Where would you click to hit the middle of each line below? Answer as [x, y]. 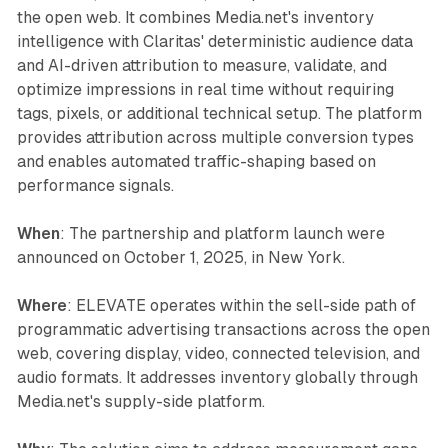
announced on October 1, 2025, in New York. [180, 258]
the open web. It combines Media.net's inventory [195, 18]
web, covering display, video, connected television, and [218, 354]
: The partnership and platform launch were [222, 234]
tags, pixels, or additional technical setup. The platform [219, 114]
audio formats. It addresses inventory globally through [217, 378]
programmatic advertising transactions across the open [223, 330]
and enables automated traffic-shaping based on [196, 162]
